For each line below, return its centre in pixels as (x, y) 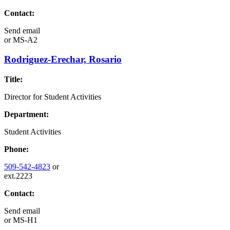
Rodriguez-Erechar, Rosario (63, 60)
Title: (13, 80)
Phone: (16, 149)
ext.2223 (18, 176)
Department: (26, 114)
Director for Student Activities (53, 97)
